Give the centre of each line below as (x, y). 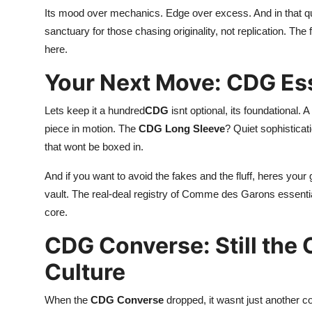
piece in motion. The (92, 128)
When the (68, 299)
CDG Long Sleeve (182, 128)
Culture (85, 272)
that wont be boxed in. (94, 146)
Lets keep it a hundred (95, 110)
